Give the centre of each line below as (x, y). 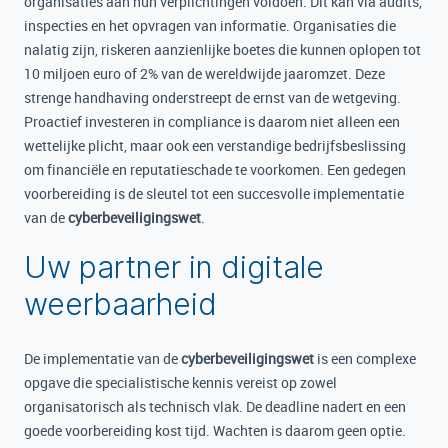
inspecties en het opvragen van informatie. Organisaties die (210, 25)
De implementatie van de (102, 358)
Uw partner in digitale (174, 267)
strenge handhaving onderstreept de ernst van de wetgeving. (212, 97)
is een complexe (365, 358)
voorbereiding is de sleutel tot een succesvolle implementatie (214, 193)
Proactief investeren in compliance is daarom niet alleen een (212, 121)
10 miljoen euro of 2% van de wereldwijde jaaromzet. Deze (204, 73)
